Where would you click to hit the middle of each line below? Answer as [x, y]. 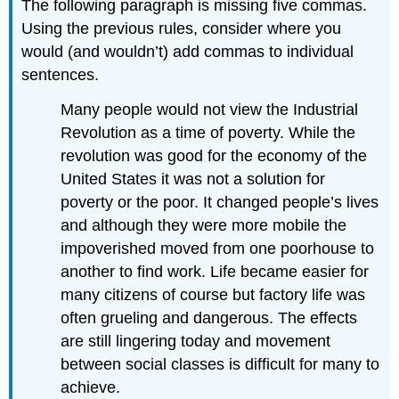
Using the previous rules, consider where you [182, 29]
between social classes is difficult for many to [220, 364]
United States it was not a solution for [193, 179]
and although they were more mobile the [204, 225]
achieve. [91, 387]
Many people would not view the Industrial [210, 109]
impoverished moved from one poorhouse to [218, 248]
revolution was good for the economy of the [214, 155]
